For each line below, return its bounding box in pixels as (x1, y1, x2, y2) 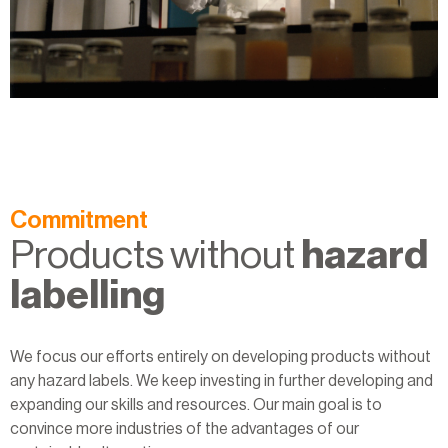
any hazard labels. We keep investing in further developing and (10, 372, 433, 389)
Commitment (10, 207, 148, 232)
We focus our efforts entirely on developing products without (10, 348, 431, 365)
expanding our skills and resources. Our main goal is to (10, 396, 382, 413)
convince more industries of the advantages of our (10, 420, 359, 437)
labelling (10, 274, 165, 315)
